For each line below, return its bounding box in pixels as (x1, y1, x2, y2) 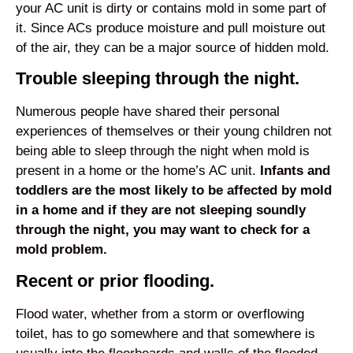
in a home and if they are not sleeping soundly (16, 203, 306, 218)
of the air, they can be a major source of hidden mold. (16, 39, 329, 55)
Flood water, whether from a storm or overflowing (16, 306, 304, 321)
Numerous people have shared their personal (16, 104, 280, 120)
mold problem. (16, 242, 107, 258)
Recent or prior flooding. (16, 270, 214, 291)
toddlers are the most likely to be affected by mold (16, 183, 332, 199)
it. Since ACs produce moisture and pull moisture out (16, 20, 325, 35)
